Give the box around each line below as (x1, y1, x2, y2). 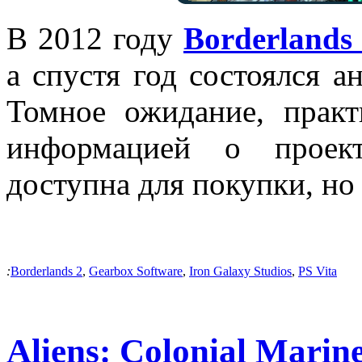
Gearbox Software (89, 263, 183, 278)
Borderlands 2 (11, 263, 82, 278)
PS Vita (298, 263, 337, 278)
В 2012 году (6, 20, 183, 56)
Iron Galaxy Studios (189, 263, 292, 278)
